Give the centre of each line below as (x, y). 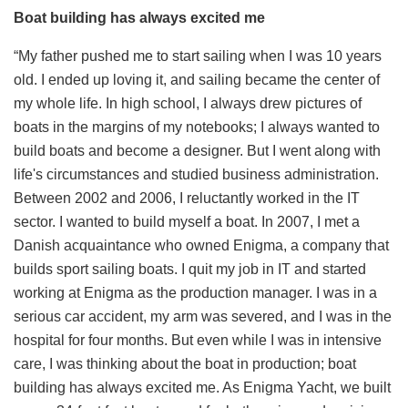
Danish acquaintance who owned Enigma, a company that (201, 246)
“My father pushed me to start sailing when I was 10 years (198, 56)
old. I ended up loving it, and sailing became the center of (197, 80)
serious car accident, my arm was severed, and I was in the (203, 317)
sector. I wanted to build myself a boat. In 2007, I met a (187, 222)
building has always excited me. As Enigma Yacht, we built (202, 388)
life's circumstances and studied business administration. (196, 175)
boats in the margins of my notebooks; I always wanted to (197, 127)
